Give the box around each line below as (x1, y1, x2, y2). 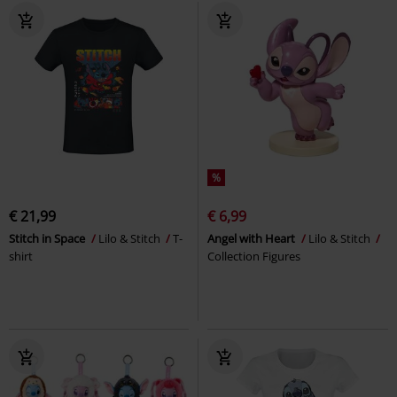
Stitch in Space (9, 230, 88, 246)
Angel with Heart (207, 230, 298, 246)
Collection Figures (207, 247, 300, 264)
